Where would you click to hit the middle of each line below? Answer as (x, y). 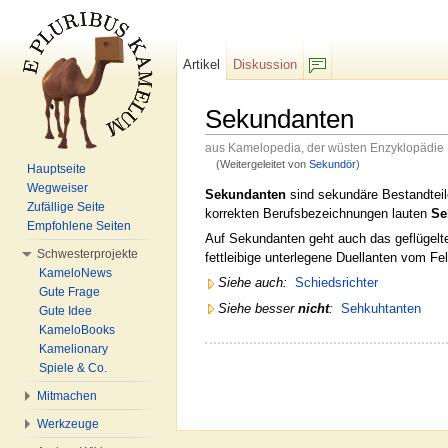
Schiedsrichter (336, 283)
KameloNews (75, 273)
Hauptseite (56, 169)
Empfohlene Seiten (79, 226)
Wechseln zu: (246, 176)
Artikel (202, 64)
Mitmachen (67, 396)
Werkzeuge (68, 424)
